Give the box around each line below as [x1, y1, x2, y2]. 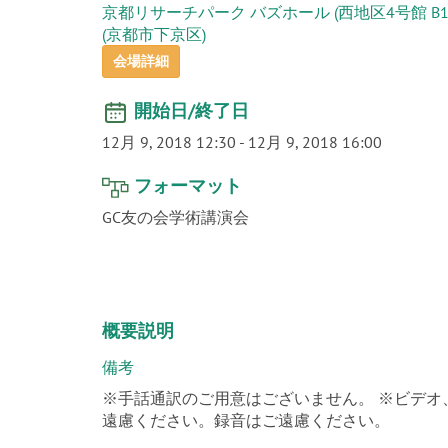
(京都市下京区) [102, 24, 206, 44]
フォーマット [134, 174, 242, 197]
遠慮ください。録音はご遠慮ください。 [102, 410, 390, 430]
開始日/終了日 [134, 99, 249, 122]
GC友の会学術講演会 [102, 207, 249, 227]
